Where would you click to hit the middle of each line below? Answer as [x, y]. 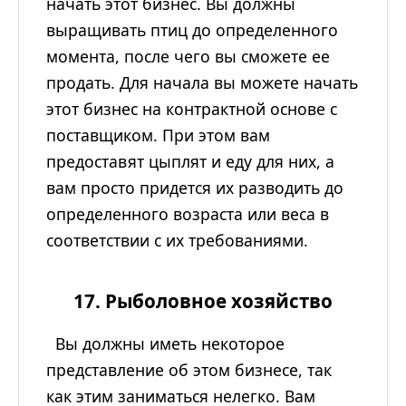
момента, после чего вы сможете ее [188, 57]
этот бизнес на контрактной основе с [192, 109]
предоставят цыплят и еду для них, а [190, 162]
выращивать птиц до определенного [192, 30]
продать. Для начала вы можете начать [202, 83]
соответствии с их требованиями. [177, 241]
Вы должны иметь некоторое [165, 344]
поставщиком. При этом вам [158, 135]
